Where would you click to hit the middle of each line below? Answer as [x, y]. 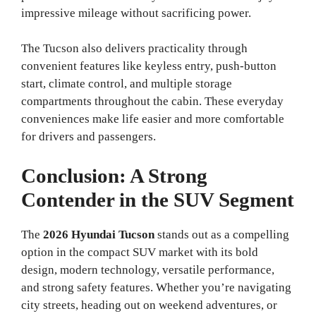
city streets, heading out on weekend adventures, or [149, 305]
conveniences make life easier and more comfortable [153, 119]
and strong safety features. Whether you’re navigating [156, 287]
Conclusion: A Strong [114, 175]
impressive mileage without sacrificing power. [136, 13]
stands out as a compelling [222, 234]
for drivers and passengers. [89, 137]
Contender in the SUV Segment [158, 199]
